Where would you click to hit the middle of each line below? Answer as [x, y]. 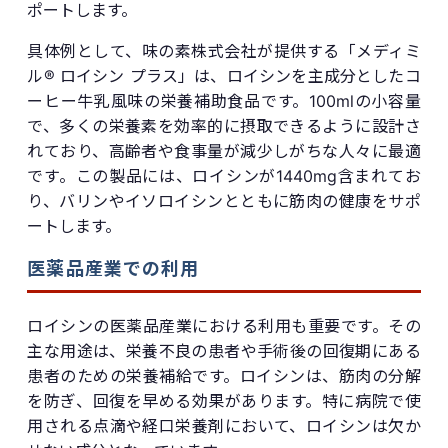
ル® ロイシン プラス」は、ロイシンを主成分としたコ [224, 75]
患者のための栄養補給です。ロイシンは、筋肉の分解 [224, 375]
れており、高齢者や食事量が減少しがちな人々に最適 [224, 150]
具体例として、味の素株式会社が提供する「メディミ [224, 50]
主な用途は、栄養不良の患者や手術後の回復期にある [224, 350]
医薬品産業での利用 [113, 268]
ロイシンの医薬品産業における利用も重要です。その [224, 325]
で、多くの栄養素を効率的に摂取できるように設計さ [224, 125]
